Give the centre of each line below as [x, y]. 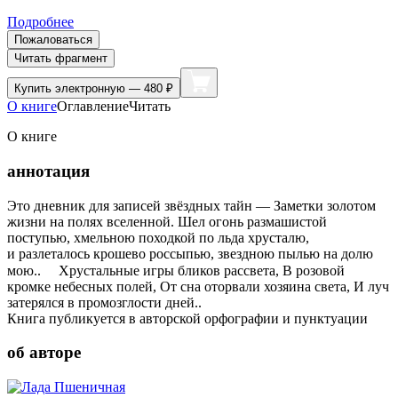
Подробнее [40, 22]
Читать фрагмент [61, 59]
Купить [35, 89]
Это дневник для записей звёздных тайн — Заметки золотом [191, 205]
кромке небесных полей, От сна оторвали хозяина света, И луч [198, 286]
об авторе [44, 353]
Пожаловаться [53, 40]
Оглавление [93, 107]
